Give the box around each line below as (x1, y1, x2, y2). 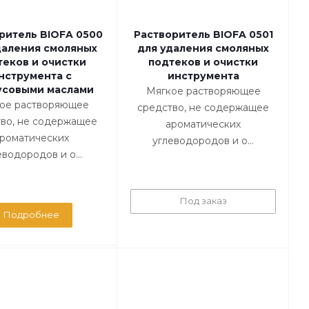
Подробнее (3, 209, 59, 221)
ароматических (166, 118, 241, 131)
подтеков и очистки (148, 56, 258, 69)
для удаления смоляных (137, 42, 269, 55)
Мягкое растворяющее (146, 85, 261, 98)
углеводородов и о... (152, 134, 254, 148)
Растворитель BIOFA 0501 (133, 28, 273, 41)
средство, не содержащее (137, 101, 269, 114)
